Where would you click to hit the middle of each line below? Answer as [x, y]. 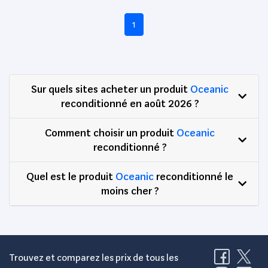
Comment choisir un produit [111, 132]
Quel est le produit [71, 176]
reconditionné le [194, 176]
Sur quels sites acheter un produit [111, 89]
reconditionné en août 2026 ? [130, 103]
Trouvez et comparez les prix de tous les [94, 257]
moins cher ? [130, 190]
